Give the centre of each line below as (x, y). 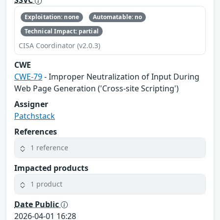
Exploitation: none (52, 17)
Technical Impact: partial (61, 31)
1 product (46, 184)
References (36, 131)
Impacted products (51, 168)
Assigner (31, 104)
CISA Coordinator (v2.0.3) (59, 45)
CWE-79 (28, 76)
